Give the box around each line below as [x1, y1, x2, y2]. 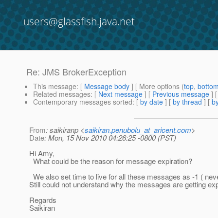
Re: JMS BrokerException [26, 65, 127, 78]
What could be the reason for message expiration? [29, 156, 192, 166]
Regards [29, 195, 56, 205]
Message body [84, 81, 129, 91]
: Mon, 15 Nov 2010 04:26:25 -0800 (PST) [44, 132, 176, 143]
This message [33, 81, 76, 91]
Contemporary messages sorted [33, 97, 132, 107]
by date [140, 97, 163, 107]
